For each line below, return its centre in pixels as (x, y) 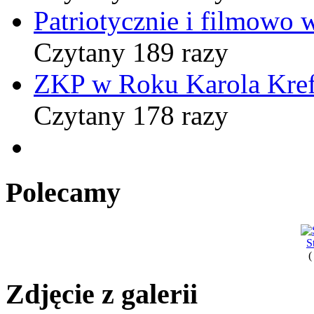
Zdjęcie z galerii (102, 294)
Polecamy (63, 193)
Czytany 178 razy (131, 116)
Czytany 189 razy (131, 53)
